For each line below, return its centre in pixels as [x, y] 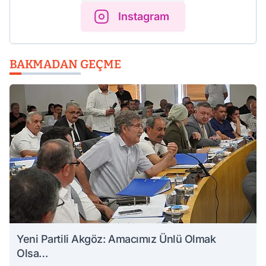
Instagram [144, 16]
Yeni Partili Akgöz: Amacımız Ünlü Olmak [116, 239]
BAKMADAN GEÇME [65, 64]
